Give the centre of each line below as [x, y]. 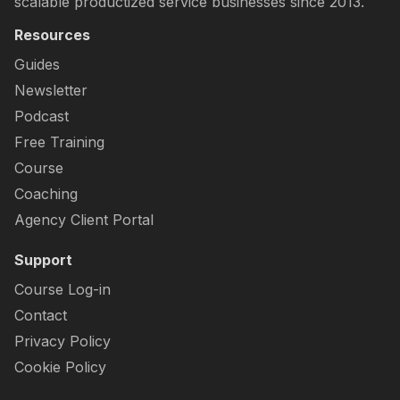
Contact [41, 316]
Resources [52, 35]
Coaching [46, 194]
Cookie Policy [60, 367]
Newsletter [51, 91]
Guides [37, 65]
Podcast [42, 117]
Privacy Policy [62, 342]
